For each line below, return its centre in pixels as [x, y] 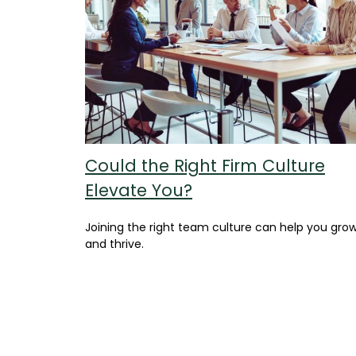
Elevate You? [139, 191]
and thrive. [114, 244]
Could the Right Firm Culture [205, 166]
